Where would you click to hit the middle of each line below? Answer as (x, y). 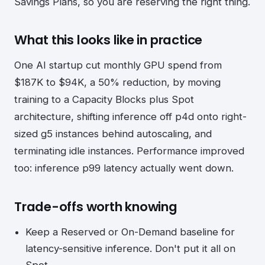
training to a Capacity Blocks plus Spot (104, 100)
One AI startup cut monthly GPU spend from (118, 65)
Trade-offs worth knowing (96, 206)
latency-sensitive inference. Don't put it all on (131, 249)
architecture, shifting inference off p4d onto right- (130, 117)
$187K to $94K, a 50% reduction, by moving (117, 83)
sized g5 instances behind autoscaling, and (113, 134)
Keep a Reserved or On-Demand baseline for (130, 232)
